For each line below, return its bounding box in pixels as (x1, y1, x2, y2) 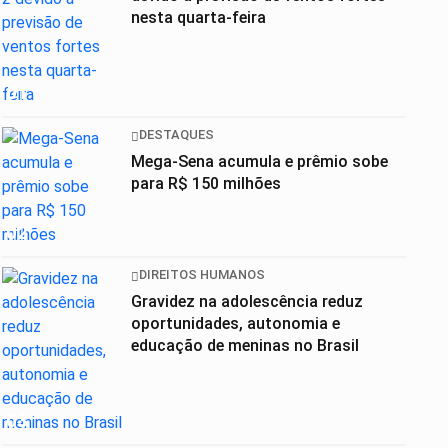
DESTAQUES (139, 127, 214, 143)
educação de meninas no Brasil (131, 335, 359, 355)
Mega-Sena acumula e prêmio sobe (131, 151, 388, 171)
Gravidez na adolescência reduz (131, 291, 363, 311)
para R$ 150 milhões (131, 173, 281, 193)
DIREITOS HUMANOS (139, 267, 265, 283)
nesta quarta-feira (131, 7, 266, 27)
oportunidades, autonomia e (131, 313, 340, 333)
